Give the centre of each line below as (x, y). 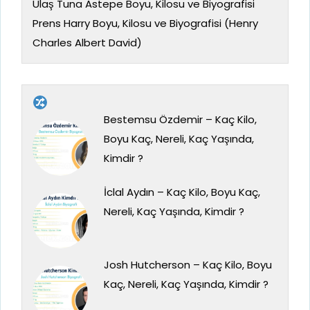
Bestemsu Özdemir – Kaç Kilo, (180, 120)
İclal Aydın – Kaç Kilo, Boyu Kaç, (182, 192)
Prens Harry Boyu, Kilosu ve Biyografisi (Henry (145, 24)
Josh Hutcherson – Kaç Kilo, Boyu (188, 265)
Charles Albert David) (87, 43)
